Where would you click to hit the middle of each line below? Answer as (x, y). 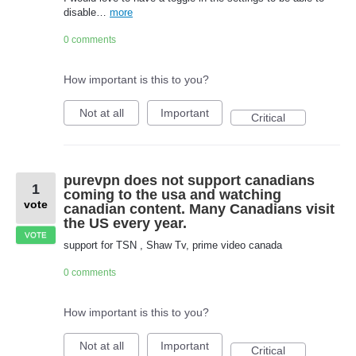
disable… (87, 13)
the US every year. (125, 224)
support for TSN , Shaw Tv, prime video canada (173, 246)
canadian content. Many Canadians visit (199, 209)
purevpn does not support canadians (189, 181)
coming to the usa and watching (172, 195)
